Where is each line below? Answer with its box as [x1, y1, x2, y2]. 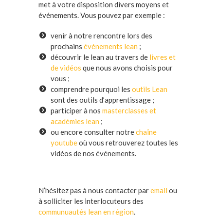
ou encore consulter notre [51, 127, 136, 137]
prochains [51, 42, 84, 51]
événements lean [84, 42, 138, 51]
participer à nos [51, 106, 102, 115]
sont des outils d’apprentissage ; [51, 95, 154, 105]
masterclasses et [102, 106, 156, 115]
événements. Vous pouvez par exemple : [38, 11, 165, 20]
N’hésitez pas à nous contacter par [38, 186, 150, 195]
